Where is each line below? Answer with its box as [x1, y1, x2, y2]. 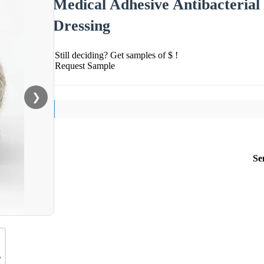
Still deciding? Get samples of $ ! [55, 49, 178, 60]
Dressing [53, 16, 110, 34]
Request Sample [55, 60, 115, 71]
